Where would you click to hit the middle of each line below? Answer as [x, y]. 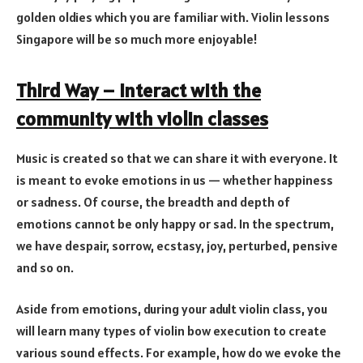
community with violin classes [142, 119]
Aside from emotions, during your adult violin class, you [172, 309]
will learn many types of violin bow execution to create [171, 331]
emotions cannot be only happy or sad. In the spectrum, [175, 223]
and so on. [45, 267]
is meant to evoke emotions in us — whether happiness [175, 179]
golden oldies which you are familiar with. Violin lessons [173, 17]
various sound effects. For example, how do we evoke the [179, 353]
